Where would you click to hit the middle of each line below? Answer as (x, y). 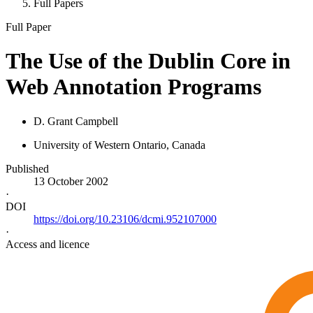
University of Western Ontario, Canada (119, 145)
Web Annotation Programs (133, 87)
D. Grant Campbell (76, 121)
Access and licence (48, 244)
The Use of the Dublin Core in (148, 61)
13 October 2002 (71, 181)
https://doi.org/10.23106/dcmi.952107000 (125, 219)
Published (27, 168)
